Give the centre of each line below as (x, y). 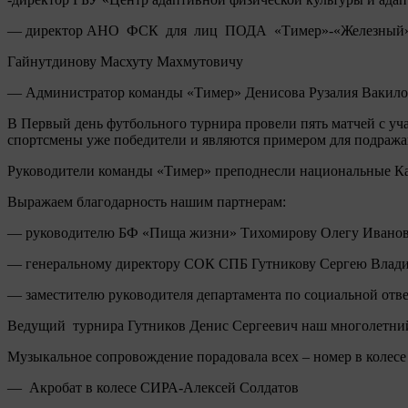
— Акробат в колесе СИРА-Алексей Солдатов (153, 387)
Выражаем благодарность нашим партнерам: (147, 201)
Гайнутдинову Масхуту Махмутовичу (125, 61)
